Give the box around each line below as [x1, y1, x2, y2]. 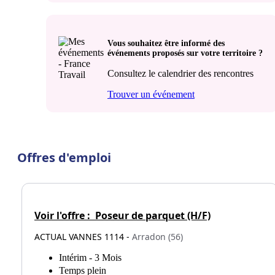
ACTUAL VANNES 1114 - [34, 231, 132, 243]
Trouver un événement [107, 88, 195, 99]
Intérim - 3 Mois [59, 252, 122, 263]
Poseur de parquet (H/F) [93, 209, 211, 223]
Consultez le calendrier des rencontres [107, 68, 254, 79]
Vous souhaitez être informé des [107, 38, 225, 48]
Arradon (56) [132, 231, 183, 243]
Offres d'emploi [17, 149, 111, 166]
